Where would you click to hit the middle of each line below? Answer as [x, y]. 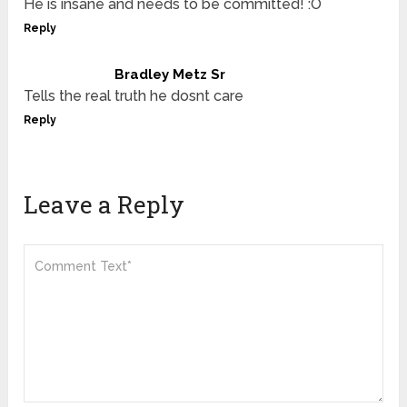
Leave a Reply [104, 205]
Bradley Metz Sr [170, 75]
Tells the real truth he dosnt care [134, 96]
